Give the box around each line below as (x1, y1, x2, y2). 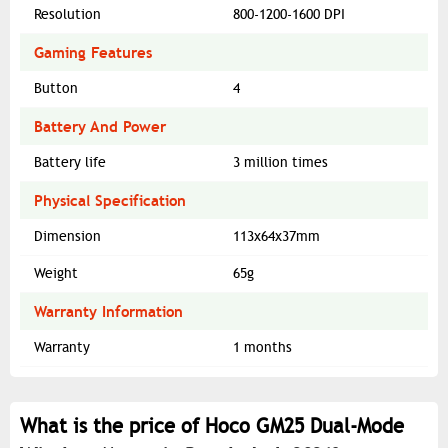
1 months (233, 339, 292, 357)
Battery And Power (34, 117, 166, 137)
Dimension (34, 228, 101, 246)
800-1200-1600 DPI (233, 6, 345, 24)
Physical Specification (34, 191, 186, 211)
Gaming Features (34, 43, 152, 63)
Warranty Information (34, 302, 183, 322)
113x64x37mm (233, 228, 320, 246)
